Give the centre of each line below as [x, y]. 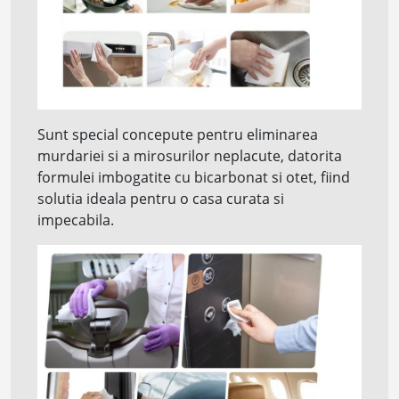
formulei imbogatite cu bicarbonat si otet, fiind [194, 177]
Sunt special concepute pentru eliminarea [178, 134]
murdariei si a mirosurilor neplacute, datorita [190, 155]
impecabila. [76, 220]
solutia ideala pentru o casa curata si [161, 198]
